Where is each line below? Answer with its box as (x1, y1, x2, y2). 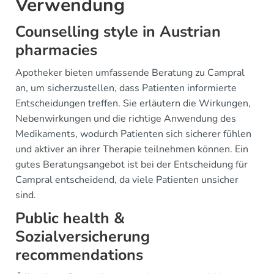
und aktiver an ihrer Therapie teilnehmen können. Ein (15, 143, 248, 156)
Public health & (15, 208, 125, 229)
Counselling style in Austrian (15, 21, 221, 42)
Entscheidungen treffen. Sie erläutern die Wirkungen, (15, 97, 251, 110)
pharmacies (15, 40, 97, 61)
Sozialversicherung (15, 226, 150, 247)
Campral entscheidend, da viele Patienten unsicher (15, 173, 239, 187)
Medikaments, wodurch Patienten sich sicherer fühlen (15, 127, 251, 141)
